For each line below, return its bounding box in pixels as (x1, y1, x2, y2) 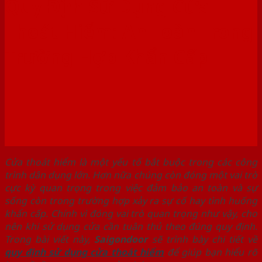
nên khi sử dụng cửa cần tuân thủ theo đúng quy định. (5, 219, 257, 233)
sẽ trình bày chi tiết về (147, 232, 258, 246)
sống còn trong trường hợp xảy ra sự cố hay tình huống (5, 194, 257, 207)
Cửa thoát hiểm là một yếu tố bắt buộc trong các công (5, 155, 257, 168)
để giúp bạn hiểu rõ (164, 245, 258, 258)
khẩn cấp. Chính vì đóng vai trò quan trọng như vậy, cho (5, 206, 257, 220)
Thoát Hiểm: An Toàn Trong (5, 18, 253, 44)
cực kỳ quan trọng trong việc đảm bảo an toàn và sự (5, 181, 257, 194)
